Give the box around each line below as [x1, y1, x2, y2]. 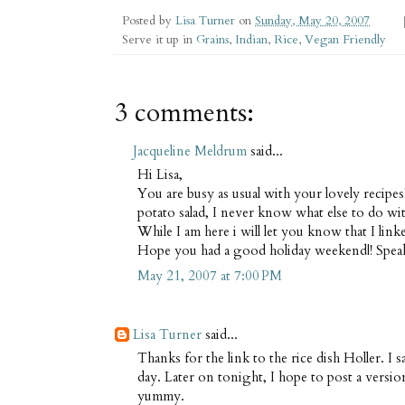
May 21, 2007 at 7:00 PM [137, 267, 282, 286]
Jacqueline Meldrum [133, 142, 247, 161]
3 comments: [115, 96, 254, 131]
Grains [196, 32, 229, 49]
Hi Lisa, [137, 165, 183, 184]
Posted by [122, 13, 175, 30]
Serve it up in [122, 32, 196, 49]
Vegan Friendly [305, 32, 386, 49]
